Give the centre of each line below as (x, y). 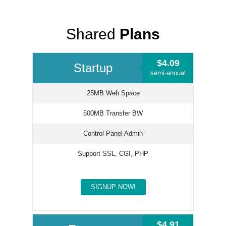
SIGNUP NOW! (113, 187)
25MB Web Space (113, 93)
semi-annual (168, 73)
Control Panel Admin (113, 134)
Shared (93, 34)
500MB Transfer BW (113, 114)
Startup (93, 68)
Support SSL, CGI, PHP (113, 154)
